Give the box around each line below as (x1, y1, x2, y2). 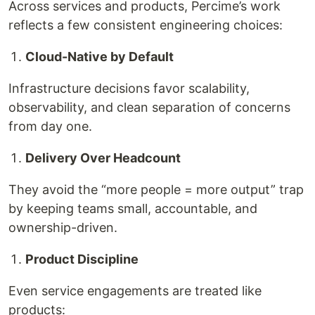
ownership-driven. (8, 220, 117, 235)
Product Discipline (25, 252, 139, 266)
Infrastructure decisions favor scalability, (8, 81, 250, 96)
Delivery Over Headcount (25, 150, 181, 165)
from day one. (8, 119, 92, 134)
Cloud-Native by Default (25, 49, 174, 64)
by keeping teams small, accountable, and (8, 201, 257, 216)
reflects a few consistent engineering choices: (8, 18, 283, 32)
